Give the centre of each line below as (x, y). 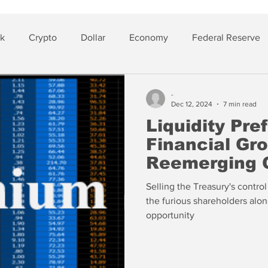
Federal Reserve (226, 37)
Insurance (60, 85)
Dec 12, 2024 (191, 104)
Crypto (43, 37)
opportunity (170, 215)
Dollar (93, 37)
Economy (149, 37)
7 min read (240, 104)
